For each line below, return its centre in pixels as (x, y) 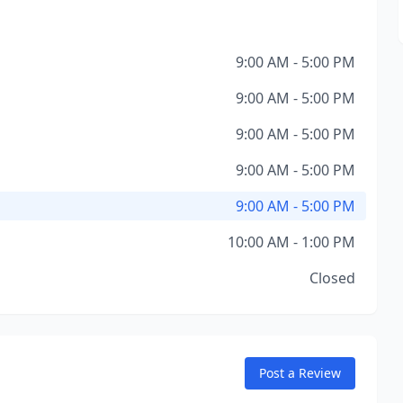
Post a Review (300, 373)
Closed (332, 278)
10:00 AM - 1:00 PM (291, 242)
